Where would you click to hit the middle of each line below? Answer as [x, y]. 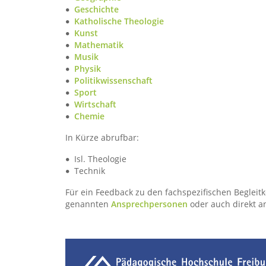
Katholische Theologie [119, 21]
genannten [88, 204]
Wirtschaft [96, 104]
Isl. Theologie [101, 159]
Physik [88, 69]
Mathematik [99, 45]
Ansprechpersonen [151, 204]
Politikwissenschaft [114, 80]
